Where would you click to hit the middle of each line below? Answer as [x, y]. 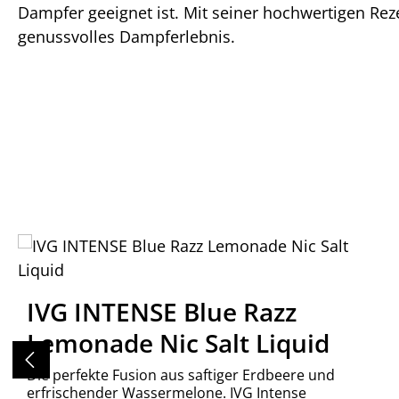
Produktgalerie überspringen [124, 245]
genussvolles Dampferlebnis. [126, 37]
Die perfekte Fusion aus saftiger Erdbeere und [181, 375]
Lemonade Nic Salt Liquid [179, 343]
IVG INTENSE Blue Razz [162, 312]
